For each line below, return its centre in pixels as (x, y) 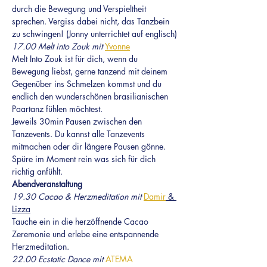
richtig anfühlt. (37, 171)
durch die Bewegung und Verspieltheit (80, 9)
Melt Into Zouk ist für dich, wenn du (76, 59)
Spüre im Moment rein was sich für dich (85, 159)
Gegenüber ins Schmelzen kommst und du (88, 84)
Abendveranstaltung (47, 184)
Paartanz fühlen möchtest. (57, 109)
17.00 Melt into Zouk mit (58, 46)
